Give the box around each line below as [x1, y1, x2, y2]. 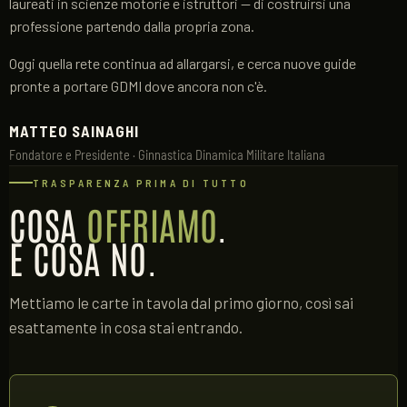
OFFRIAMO [86, 199, 218, 248]
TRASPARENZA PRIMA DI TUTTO [33, 176, 249, 189]
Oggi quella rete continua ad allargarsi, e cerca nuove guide [9, 55, 356, 72]
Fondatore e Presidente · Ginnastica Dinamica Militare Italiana [9, 147, 325, 163]
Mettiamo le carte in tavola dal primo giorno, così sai [9, 293, 353, 312]
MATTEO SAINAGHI [9, 122, 140, 140]
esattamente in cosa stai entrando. [9, 318, 243, 336]
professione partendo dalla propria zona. [9, 17, 254, 35]
